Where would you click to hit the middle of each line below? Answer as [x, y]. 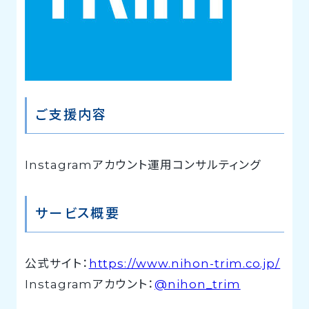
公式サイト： [57, 263]
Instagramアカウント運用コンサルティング [142, 165]
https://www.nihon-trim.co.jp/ [185, 263]
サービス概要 [78, 213]
